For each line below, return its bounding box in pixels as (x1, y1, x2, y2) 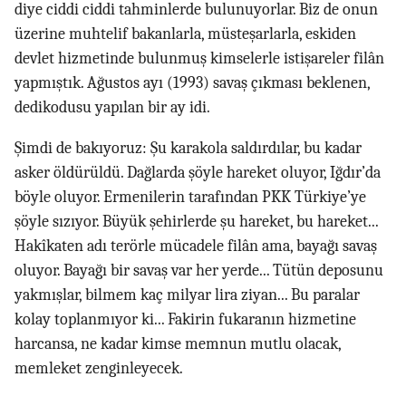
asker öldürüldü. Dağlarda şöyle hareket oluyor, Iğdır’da (14, 163, 381, 182)
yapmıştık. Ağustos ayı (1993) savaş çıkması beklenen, (14, 73, 370, 92)
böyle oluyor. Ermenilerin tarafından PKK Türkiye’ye (14, 188, 366, 207)
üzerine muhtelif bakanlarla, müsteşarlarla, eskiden (14, 24, 356, 43)
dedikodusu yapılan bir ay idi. (14, 98, 210, 117)
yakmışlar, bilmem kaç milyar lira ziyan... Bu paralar (14, 285, 360, 304)
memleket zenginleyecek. (14, 359, 183, 378)
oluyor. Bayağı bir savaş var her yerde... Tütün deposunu (14, 261, 383, 280)
